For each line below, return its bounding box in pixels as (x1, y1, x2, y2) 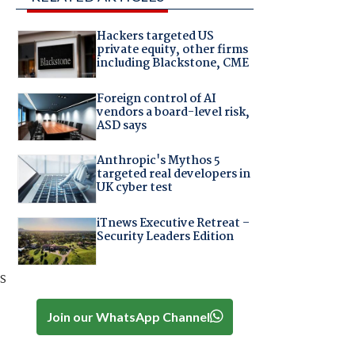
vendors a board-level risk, (96, 102, 250, 122)
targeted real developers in (96, 165, 250, 185)
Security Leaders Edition (96, 227, 234, 246)
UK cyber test (96, 178, 173, 198)
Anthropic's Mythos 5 (96, 151, 220, 171)
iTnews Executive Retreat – (96, 213, 250, 233)
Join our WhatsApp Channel (46, 308, 210, 324)
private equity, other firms (96, 40, 248, 60)
